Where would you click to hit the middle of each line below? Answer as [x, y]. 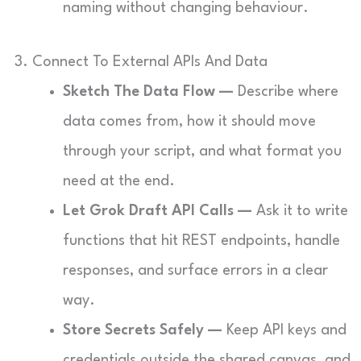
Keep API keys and [284, 330]
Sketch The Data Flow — [148, 92]
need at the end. [119, 181]
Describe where [286, 92]
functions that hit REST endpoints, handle [201, 241]
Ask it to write [300, 211]
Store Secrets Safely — [143, 330]
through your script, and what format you [202, 151]
